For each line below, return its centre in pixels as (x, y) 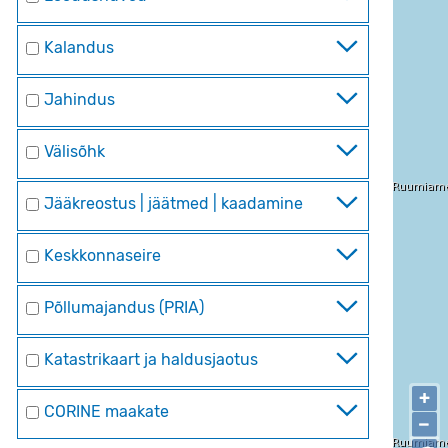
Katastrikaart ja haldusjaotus (150, 359)
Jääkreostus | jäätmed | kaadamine (173, 203)
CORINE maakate (106, 411)
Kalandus (78, 47)
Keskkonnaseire (102, 255)
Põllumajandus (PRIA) (123, 307)
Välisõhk (74, 151)
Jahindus (79, 99)
